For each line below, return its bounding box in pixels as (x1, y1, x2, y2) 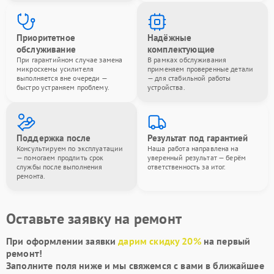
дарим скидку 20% (118, 235, 201, 247)
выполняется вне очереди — (17, 73, 107, 83)
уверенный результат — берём (147, 153, 246, 162)
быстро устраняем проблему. (17, 83, 109, 92)
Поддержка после (17, 132, 91, 144)
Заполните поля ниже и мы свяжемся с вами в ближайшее (6, 259, 264, 272)
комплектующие (147, 43, 215, 55)
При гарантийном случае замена (17, 55, 123, 64)
